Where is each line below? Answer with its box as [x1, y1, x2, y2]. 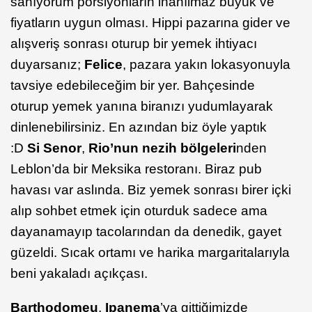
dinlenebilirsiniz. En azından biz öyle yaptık [10, 119, 267, 134]
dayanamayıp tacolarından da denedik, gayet [10, 224, 281, 239]
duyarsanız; [10, 56, 84, 72]
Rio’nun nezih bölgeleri [88, 140, 236, 155]
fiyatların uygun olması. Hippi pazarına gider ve [10, 15, 290, 30]
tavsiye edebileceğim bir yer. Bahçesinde [10, 77, 255, 93]
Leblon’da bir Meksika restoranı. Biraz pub [10, 161, 262, 176]
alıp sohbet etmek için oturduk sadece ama [10, 203, 267, 218]
